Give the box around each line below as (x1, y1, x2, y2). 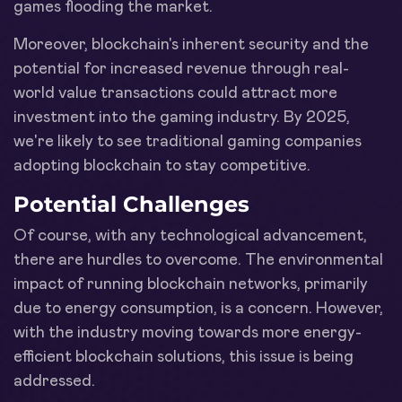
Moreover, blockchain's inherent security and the (13, 36, 369, 53)
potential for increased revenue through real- (13, 60, 349, 77)
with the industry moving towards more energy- (13, 324, 362, 341)
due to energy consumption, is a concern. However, (13, 300, 383, 317)
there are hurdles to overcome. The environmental (13, 251, 383, 268)
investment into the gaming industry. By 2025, (13, 109, 350, 126)
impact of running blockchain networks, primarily (13, 275, 368, 293)
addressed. (13, 372, 95, 389)
